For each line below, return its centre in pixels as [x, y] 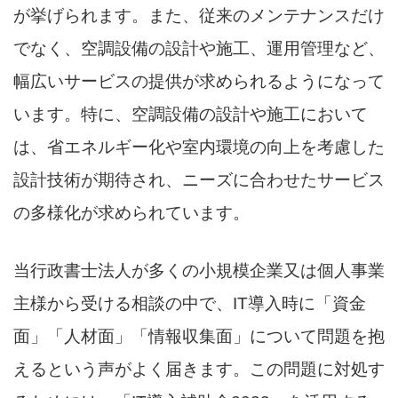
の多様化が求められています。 [131, 212]
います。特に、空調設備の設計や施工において [191, 114]
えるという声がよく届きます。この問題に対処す [199, 369]
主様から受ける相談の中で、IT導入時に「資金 [190, 303]
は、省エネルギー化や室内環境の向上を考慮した [199, 147]
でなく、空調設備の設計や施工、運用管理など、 [199, 48]
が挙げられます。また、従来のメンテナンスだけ [199, 15]
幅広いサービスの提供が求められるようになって [199, 81]
